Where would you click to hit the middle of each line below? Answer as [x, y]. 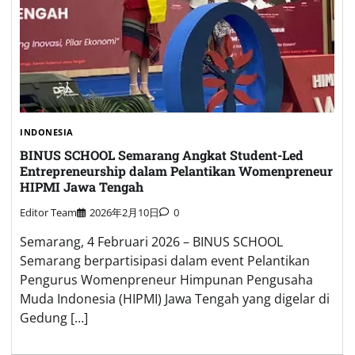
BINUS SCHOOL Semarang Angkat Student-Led [162, 155]
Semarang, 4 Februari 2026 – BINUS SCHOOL [151, 242]
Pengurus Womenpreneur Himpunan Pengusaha [166, 280]
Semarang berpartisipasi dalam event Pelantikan [165, 261]
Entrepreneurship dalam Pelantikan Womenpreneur [176, 170]
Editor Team [48, 213]
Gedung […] [54, 318]
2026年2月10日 [124, 213]
